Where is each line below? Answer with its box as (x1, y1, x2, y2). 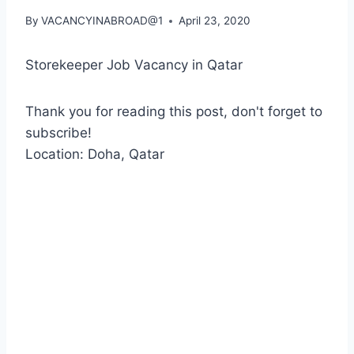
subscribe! (25, 125, 92, 141)
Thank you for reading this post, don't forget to (25, 104, 322, 120)
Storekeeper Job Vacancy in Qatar (25, 57, 243, 73)
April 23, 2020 (179, 14, 251, 28)
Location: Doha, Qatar (25, 146, 164, 163)
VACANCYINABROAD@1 (41, 14, 164, 28)
